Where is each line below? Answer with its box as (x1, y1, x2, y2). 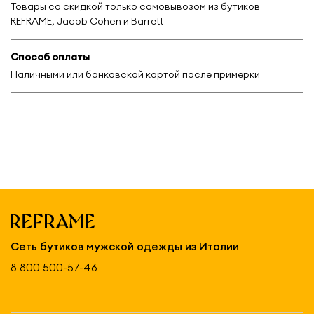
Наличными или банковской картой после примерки (11, 67, 260, 81)
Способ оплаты (11, 50, 90, 64)
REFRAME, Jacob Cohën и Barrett (11, 15, 163, 28)
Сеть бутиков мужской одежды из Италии (11, 239, 239, 253)
